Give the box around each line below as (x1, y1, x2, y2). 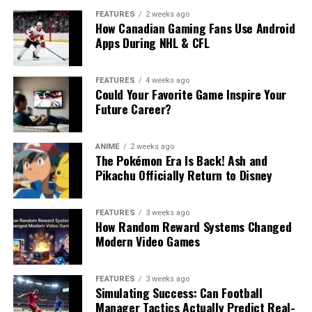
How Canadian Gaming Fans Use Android (95, 19, 295, 38)
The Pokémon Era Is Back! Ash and (95, 151, 267, 170)
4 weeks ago (145, 76, 189, 86)
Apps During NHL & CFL (95, 33, 210, 52)
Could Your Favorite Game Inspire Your (95, 85, 286, 104)
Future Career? (95, 100, 171, 118)
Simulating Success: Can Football (95, 283, 263, 302)
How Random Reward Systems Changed (95, 217, 292, 236)
